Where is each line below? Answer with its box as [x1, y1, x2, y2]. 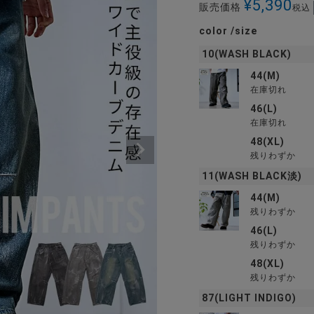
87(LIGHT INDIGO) [202, 292, 296, 303]
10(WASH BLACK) [202, 48, 292, 60]
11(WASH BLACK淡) [202, 170, 302, 182]
